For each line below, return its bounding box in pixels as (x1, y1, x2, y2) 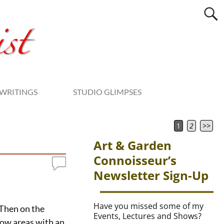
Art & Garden (93, 137, 172, 154)
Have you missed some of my (93, 200, 204, 212)
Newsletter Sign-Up (93, 167, 209, 184)
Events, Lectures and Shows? (93, 210, 202, 222)
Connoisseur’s (93, 152, 177, 169)
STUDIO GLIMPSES (73, 86, 142, 96)
